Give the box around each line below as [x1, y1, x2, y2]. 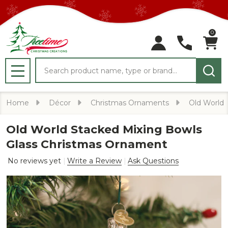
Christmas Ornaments [91, 98, 169, 107]
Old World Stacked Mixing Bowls [6, 123, 202, 136]
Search [35, 59, 64, 68]
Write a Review [67, 156, 122, 165]
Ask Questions [128, 156, 179, 165]
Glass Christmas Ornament [6, 137, 167, 151]
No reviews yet [8, 156, 63, 165]
